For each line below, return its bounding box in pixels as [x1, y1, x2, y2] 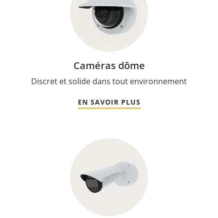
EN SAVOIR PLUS [77, 97, 141, 107]
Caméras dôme [73, 58, 145, 72]
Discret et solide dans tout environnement [31, 75, 187, 87]
